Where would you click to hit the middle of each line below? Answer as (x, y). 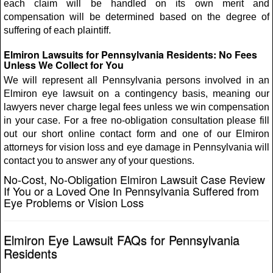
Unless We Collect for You (64, 65)
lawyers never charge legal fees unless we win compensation (136, 107)
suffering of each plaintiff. (57, 30)
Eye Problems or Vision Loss (74, 202)
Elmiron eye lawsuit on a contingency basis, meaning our (136, 94)
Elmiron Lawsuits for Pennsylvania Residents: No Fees (130, 55)
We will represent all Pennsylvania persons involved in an (136, 80)
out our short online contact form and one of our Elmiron (136, 134)
